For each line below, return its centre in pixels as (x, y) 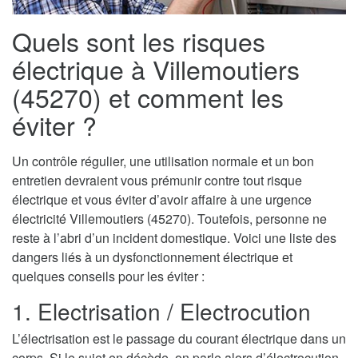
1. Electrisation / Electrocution (161, 310)
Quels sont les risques (139, 40)
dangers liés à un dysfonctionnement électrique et (152, 257)
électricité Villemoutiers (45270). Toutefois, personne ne (169, 218)
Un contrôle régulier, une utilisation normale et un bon (163, 161)
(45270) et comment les (148, 96)
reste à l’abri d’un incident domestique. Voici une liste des (174, 237)
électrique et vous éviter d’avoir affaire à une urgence (162, 199)
